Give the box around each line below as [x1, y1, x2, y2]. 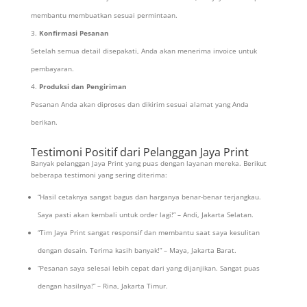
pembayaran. [30, 64, 74, 74]
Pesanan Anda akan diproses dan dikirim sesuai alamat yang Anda [30, 99, 249, 110]
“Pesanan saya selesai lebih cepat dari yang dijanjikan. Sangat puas [37, 263, 260, 273]
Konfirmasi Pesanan [38, 28, 109, 38]
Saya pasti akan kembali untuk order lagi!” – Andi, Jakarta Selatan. [37, 210, 254, 220]
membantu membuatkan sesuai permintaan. [30, 10, 177, 21]
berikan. [30, 117, 58, 127]
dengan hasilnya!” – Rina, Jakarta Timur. [37, 281, 168, 291]
